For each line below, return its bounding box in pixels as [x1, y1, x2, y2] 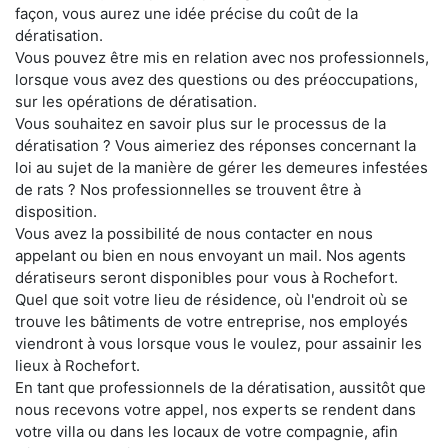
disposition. [15, 201, 97, 221]
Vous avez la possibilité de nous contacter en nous [15, 223, 373, 243]
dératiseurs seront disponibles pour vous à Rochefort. [15, 267, 398, 287]
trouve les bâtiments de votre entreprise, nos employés [15, 311, 408, 331]
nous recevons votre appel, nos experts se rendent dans [15, 399, 416, 419]
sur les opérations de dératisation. [15, 91, 257, 111]
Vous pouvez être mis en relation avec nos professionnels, [15, 47, 429, 67]
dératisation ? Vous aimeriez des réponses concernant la [15, 135, 416, 155]
